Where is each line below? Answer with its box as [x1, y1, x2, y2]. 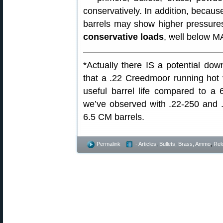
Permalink [97, 141, 120, 147]
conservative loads [83, 32, 164, 42]
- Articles [135, 141, 156, 147]
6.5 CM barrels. [83, 112, 144, 122]
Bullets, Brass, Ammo [159, 141, 211, 147]
